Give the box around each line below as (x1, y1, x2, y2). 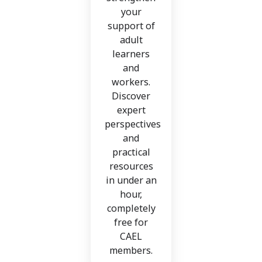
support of (107, 19, 155, 33)
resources (109, 160, 153, 173)
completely (106, 202, 156, 215)
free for (114, 216, 148, 229)
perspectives (105, 118, 161, 131)
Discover (112, 89, 150, 103)
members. (109, 244, 153, 257)
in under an (105, 174, 157, 187)
